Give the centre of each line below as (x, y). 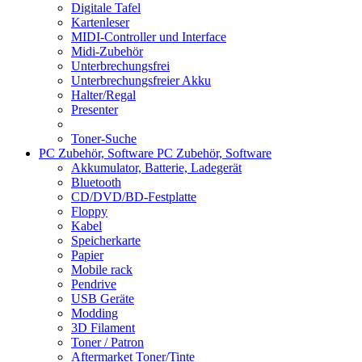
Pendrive (94, 284)
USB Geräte (103, 299)
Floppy (89, 211)
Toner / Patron (107, 342)
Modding (95, 313)
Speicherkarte (106, 240)
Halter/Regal (103, 95)
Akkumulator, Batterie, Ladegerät (156, 168)
